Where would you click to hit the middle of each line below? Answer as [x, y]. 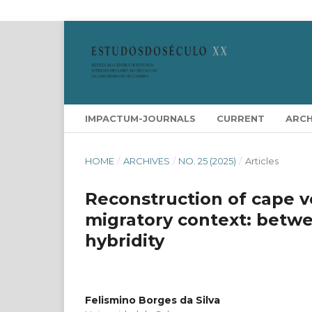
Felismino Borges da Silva [153, 300]
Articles [262, 161]
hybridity [125, 240]
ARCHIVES [146, 161]
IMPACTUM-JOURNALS [140, 118]
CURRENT [241, 118]
